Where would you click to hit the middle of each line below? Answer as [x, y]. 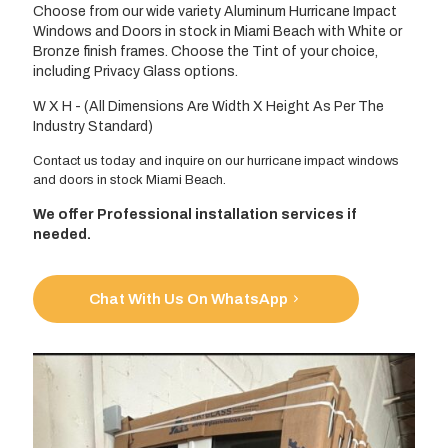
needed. [62, 235]
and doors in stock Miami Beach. [129, 180]
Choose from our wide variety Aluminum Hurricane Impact [215, 12]
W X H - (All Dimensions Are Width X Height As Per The [208, 107]
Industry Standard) [93, 127]
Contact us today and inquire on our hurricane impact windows [216, 161]
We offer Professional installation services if [195, 215]
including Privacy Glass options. [135, 72]
